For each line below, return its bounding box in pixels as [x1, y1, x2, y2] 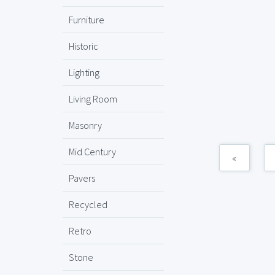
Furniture [69, 14, 104, 26]
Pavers [69, 172, 95, 184]
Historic [69, 40, 98, 52]
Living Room [69, 93, 117, 105]
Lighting [69, 66, 99, 79]
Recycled [69, 198, 107, 211]
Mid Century [69, 145, 116, 158]
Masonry [69, 119, 102, 131]
